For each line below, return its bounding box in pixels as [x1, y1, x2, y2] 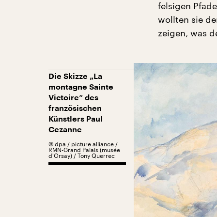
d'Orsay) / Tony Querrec [48, 152, 115, 159]
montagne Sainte [48, 83, 113, 91]
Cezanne [48, 126, 82, 134]
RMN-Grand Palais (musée [48, 146, 120, 153]
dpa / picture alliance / [55, 140, 118, 147]
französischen [48, 105, 102, 112]
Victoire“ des [48, 94, 98, 102]
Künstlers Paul [48, 115, 103, 123]
